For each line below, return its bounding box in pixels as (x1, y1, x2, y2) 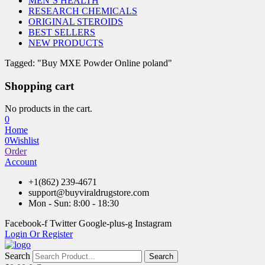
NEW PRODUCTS (28, 38, 104, 48)
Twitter (50, 218, 76, 229)
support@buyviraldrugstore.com (28, 188, 149, 198)
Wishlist (9, 135, 39, 146)
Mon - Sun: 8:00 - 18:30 (28, 198, 119, 209)
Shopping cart (5, 79, 74, 92)
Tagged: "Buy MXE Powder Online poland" (5, 58, 172, 68)
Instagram (135, 218, 172, 229)
